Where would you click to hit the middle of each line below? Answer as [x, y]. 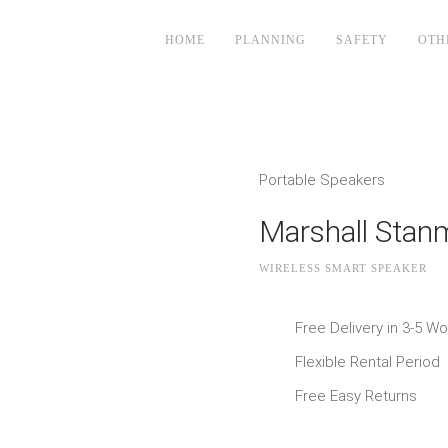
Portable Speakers [322, 180]
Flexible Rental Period [367, 362]
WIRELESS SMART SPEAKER [343, 268]
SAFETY [362, 39]
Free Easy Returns [356, 396]
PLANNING [270, 39]
